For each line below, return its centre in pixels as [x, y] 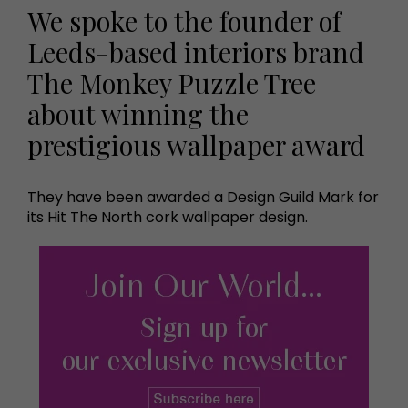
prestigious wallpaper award [196, 144]
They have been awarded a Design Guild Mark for [203, 197]
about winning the [138, 113]
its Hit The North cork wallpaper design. [168, 217]
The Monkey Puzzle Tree [172, 82]
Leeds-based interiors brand [196, 51]
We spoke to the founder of [184, 20]
